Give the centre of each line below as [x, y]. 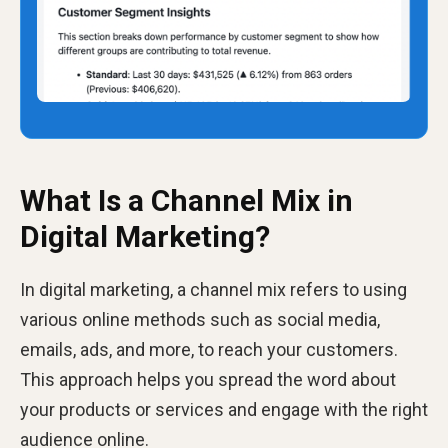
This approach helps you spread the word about [208, 379]
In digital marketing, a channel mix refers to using [213, 289]
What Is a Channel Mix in [186, 200]
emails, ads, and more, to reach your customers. [209, 349]
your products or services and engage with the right [224, 409]
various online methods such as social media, [200, 319]
